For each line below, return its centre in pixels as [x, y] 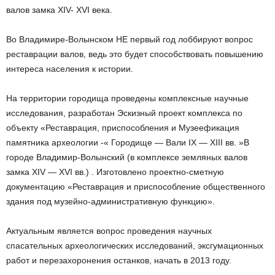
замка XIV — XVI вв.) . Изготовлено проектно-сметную [115, 172]
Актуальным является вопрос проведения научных [109, 231]
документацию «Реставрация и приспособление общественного [136, 187]
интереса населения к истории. [70, 69]
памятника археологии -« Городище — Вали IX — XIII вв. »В [128, 143]
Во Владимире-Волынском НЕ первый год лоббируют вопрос [130, 40]
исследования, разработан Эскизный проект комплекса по [124, 113]
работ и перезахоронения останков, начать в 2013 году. [119, 261]
